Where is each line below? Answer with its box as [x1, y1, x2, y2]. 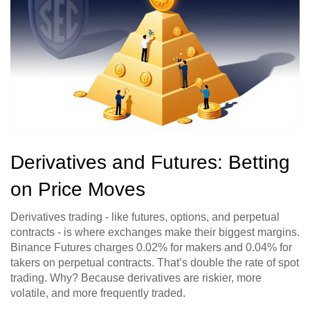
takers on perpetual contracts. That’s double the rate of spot [10, 257, 299, 269]
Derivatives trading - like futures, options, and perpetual [10, 211, 280, 224]
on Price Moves [10, 179, 145, 201]
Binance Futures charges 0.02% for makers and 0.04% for [10, 241, 292, 254]
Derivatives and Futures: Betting [10, 152, 290, 174]
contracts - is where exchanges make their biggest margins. [10, 226, 300, 239]
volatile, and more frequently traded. [10, 287, 185, 300]
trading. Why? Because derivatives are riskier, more [10, 272, 262, 284]
